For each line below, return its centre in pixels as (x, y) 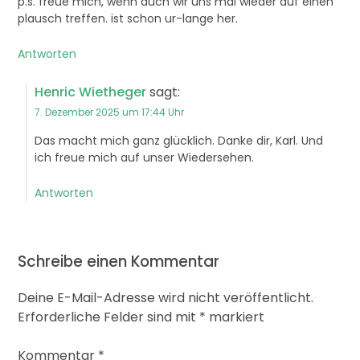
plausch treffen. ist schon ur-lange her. (127, 18)
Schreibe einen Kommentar (118, 261)
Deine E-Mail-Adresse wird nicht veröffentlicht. (165, 297)
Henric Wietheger (90, 92)
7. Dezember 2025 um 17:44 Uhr (109, 112)
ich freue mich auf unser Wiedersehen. (144, 157)
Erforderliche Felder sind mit (108, 317)
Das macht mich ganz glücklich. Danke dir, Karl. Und (178, 140)
